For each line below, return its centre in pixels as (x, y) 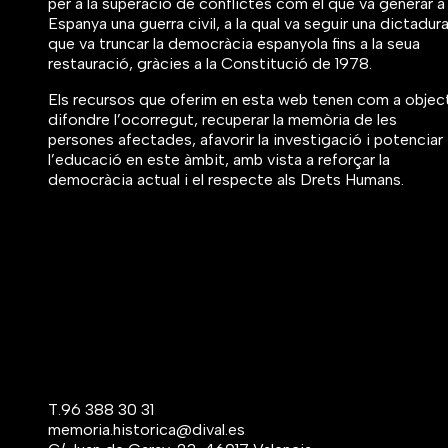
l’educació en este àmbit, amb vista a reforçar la (219, 160)
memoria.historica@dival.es (146, 430)
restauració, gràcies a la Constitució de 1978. (210, 64)
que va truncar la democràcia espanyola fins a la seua (234, 44)
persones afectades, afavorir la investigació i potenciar (245, 140)
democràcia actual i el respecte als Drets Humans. (226, 180)
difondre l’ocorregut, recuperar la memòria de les (222, 120)
